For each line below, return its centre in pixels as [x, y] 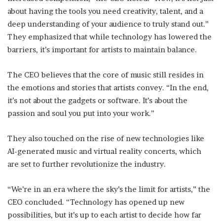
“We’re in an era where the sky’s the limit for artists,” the [109, 189]
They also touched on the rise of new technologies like [106, 138]
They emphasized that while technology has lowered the [110, 37]
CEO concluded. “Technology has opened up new [96, 202]
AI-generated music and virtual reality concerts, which [104, 151]
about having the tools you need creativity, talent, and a [105, 11]
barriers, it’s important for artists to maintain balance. [102, 49]
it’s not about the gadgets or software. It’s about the [97, 100]
